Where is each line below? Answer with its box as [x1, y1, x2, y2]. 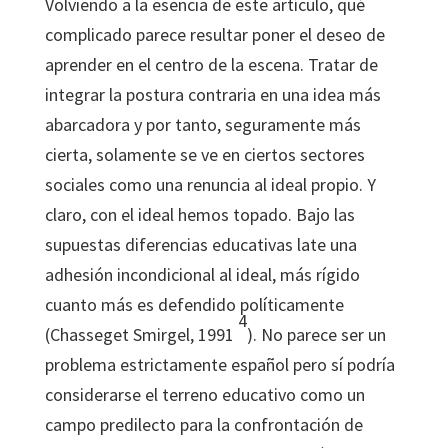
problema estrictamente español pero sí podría [44, 353, 395, 376]
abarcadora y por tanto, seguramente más [44, 113, 361, 136]
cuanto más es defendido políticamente [44, 293, 344, 316]
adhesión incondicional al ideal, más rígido [44, 263, 360, 286]
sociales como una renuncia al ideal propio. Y [44, 173, 376, 196]
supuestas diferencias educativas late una [44, 233, 357, 256]
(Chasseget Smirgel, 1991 [44, 323, 238, 346]
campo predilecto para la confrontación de [44, 413, 363, 436]
